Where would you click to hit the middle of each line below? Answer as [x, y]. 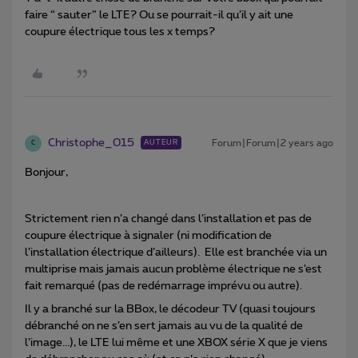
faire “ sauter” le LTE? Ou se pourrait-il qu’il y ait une [159, 15]
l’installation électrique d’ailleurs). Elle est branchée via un [176, 252]
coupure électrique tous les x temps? [121, 32]
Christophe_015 [91, 143]
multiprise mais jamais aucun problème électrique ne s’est [173, 269]
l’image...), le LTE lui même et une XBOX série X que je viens [176, 342]
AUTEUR [161, 142]
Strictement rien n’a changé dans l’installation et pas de [168, 219]
